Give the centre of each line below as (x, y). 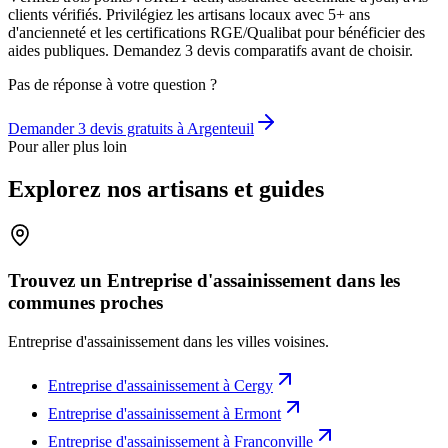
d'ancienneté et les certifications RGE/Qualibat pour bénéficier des (216, 33)
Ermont (257, 413)
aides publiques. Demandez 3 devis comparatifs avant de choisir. (210, 51)
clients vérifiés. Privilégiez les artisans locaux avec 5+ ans (189, 15)
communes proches (85, 302)
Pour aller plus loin (67, 147)
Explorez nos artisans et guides (166, 189)
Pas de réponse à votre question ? (112, 85)
